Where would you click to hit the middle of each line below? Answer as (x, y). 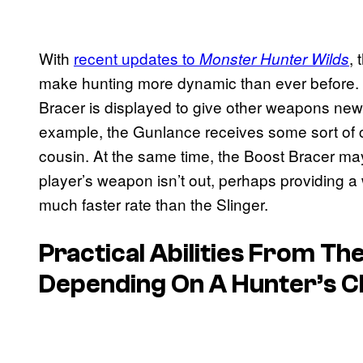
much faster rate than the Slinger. (154, 203)
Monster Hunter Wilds (274, 58)
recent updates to (137, 58)
